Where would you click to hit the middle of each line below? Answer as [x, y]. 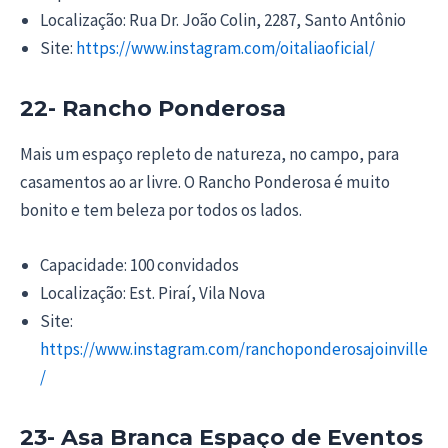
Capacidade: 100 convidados [139, 265]
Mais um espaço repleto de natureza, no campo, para [209, 153]
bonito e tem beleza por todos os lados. [161, 209]
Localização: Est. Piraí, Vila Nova [152, 293]
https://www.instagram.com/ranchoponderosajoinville [234, 349]
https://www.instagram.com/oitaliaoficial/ [224, 48]
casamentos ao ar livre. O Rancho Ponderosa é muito [205, 181]
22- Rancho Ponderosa [153, 109]
